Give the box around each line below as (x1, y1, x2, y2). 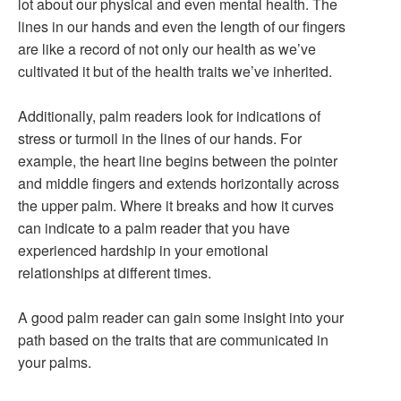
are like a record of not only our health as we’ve (18, 38, 316, 59)
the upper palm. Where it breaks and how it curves (18, 195, 334, 216)
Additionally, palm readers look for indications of (18, 106, 320, 126)
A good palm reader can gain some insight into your (18, 307, 344, 328)
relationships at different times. (18, 262, 211, 283)
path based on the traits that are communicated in (18, 329, 328, 350)
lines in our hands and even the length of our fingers (18, 16, 346, 37)
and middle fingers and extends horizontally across (18, 173, 339, 193)
